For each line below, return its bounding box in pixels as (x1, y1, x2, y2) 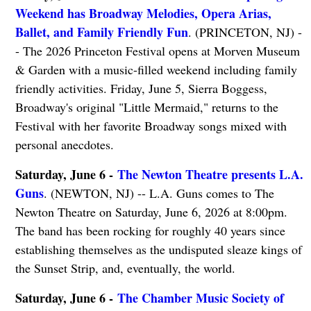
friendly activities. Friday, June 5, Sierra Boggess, (15, 79, 267, 96)
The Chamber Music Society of (117, 288, 284, 307)
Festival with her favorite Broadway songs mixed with (15, 117, 287, 134)
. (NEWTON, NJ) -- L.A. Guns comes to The (43, 184, 274, 201)
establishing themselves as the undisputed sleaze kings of (15, 240, 302, 258)
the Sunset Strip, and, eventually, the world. (15, 259, 235, 276)
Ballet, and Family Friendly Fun (15, 22, 188, 41)
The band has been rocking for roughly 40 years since (15, 221, 285, 239)
